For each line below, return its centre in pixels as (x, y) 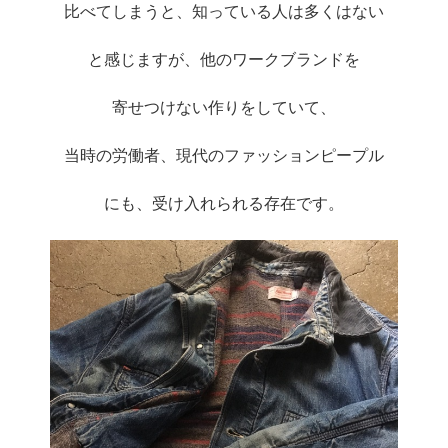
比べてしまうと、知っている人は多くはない (224, 11)
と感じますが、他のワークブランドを (224, 59)
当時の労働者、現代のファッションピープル (224, 155)
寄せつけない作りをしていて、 (224, 107)
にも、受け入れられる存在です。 (224, 203)
